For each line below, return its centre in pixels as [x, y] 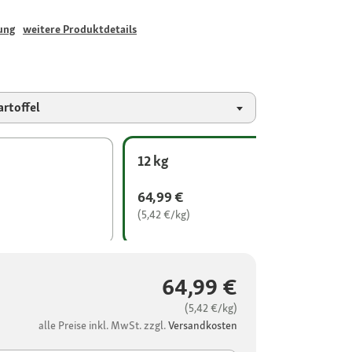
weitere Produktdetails [80, 29]
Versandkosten [203, 326]
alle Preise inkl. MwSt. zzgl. [103, 326]
